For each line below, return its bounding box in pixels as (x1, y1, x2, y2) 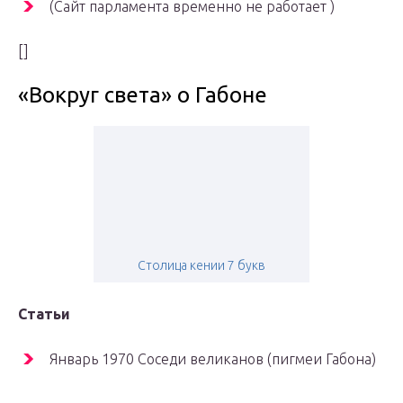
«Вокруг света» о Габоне (18, 83, 267, 108)
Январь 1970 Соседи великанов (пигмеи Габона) (49, 351, 376, 368)
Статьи (18, 306, 70, 323)
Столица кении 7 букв (138, 258, 265, 273)
